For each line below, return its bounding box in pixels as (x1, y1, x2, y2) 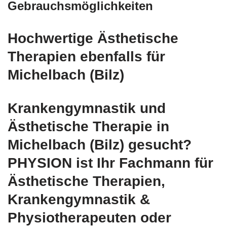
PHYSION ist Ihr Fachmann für (8, 155, 213, 171)
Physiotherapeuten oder (8, 210, 171, 225)
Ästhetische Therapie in (8, 119, 169, 134)
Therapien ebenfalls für (8, 49, 165, 64)
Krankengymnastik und (8, 100, 166, 116)
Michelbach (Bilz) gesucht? (8, 137, 192, 153)
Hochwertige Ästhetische (8, 30, 178, 46)
